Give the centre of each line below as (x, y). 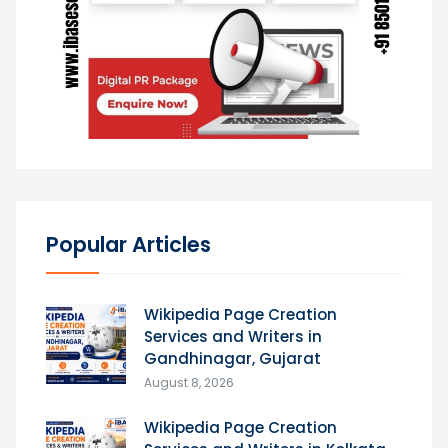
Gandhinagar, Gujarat (232, 358)
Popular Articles (128, 244)
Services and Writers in (233, 336)
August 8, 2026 (189, 382)
